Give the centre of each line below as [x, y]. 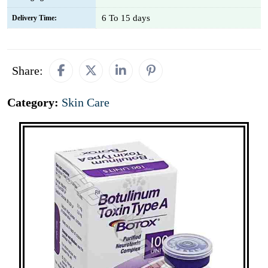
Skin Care [86, 102]
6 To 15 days [126, 18]
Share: [28, 71]
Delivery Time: [34, 18]
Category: [34, 102]
